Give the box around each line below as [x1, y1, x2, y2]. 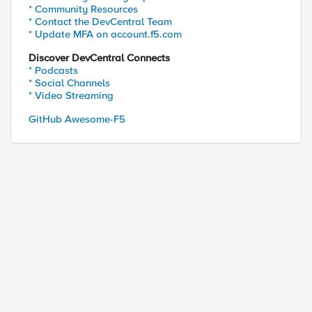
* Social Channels [29, 77, 110, 89]
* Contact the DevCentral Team [29, 15, 172, 28]
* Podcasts [29, 64, 78, 77]
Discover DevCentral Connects [29, 52, 170, 64]
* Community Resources [29, 3, 138, 15]
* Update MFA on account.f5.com [29, 28, 182, 40]
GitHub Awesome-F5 [29, 113, 125, 125]
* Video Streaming [29, 89, 114, 102]
